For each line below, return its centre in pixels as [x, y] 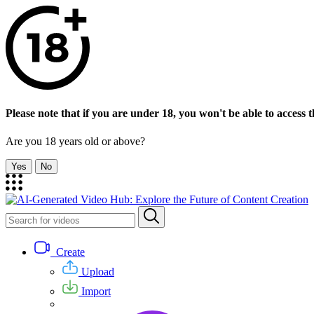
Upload [96, 271]
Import [95, 291]
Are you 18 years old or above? [75, 141]
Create [68, 252]
